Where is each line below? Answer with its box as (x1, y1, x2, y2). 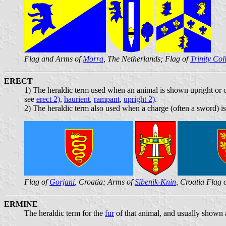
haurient (64, 94, 90, 103)
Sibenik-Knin (135, 177, 176, 186)
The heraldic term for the (24, 208, 105, 217)
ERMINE (4, 199, 38, 208)
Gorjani (49, 177, 75, 186)
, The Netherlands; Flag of (103, 54, 190, 63)
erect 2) (36, 94, 60, 103)
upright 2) (124, 94, 155, 103)
